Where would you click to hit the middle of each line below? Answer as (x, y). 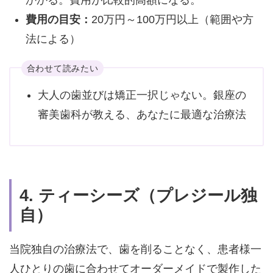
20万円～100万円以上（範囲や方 (172, 19)
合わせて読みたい (62, 68)
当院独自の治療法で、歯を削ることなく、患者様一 (135, 250)
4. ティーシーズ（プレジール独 (139, 195)
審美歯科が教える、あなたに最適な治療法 (142, 114)
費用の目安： (58, 19)
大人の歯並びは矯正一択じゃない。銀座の (142, 95)
